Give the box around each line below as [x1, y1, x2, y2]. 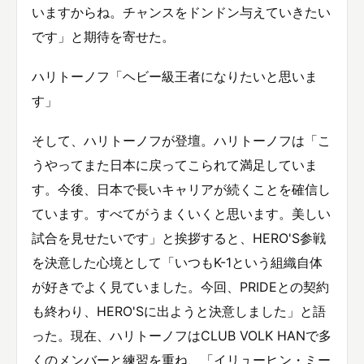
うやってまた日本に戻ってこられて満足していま [32, 157, 318, 174]
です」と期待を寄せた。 [32, 28, 175, 45]
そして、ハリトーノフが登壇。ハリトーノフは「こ [32, 132, 331, 149]
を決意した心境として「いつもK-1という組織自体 [32, 254, 323, 271]
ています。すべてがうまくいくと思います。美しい [32, 206, 331, 223]
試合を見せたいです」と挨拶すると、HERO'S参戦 [32, 230, 326, 247]
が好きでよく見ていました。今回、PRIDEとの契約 [32, 279, 329, 296]
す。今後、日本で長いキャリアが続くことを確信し [32, 181, 331, 198]
